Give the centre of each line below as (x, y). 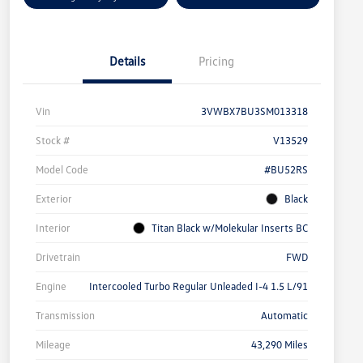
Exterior (54, 199)
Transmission (65, 316)
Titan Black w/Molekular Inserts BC (230, 228)
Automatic (284, 316)
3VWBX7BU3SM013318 (254, 111)
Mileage (53, 345)
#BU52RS (286, 170)
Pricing (216, 61)
